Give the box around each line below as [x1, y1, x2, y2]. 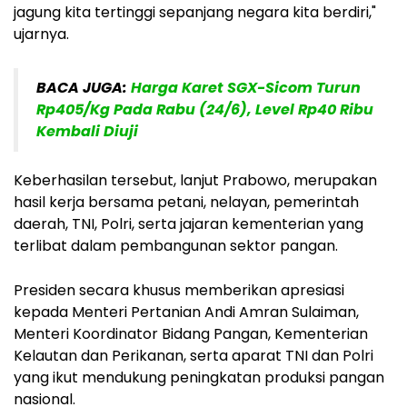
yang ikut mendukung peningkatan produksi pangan [14, 366, 384, 388]
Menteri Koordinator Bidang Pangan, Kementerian [14, 323, 368, 344]
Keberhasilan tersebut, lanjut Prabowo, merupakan [14, 169, 377, 191]
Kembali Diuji [36, 120, 138, 142]
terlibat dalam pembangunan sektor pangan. [14, 234, 338, 256]
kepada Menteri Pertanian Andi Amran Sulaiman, [14, 301, 359, 323]
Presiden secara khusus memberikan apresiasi [14, 279, 344, 301]
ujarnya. [14, 23, 69, 45]
